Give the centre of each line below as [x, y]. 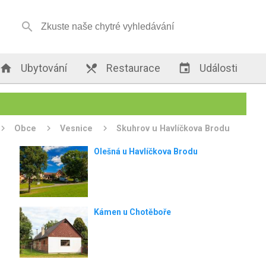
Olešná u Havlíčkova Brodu [145, 151]
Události [218, 68]
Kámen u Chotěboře [132, 212]
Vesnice [77, 128]
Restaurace [132, 68]
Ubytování [43, 68]
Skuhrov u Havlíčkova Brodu [173, 128]
